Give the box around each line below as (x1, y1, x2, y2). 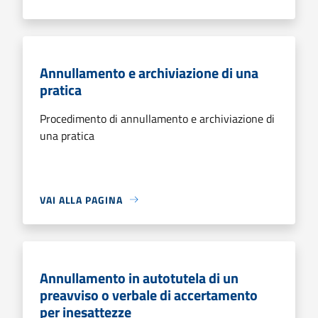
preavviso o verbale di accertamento (40, 283, 258, 306)
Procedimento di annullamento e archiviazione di (40, 109, 275, 127)
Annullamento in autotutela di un (40, 266, 238, 289)
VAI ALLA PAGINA (40, 192, 123, 207)
